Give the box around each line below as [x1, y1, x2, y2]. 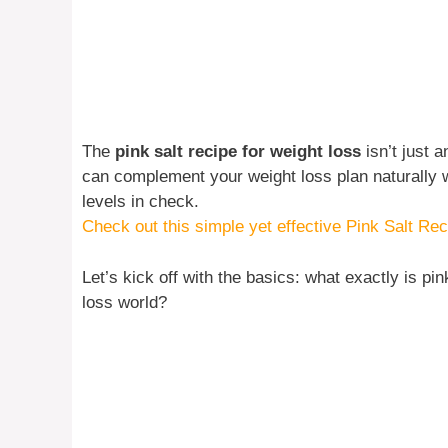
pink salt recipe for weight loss [115, 142, 361, 162]
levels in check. [82, 192, 199, 212]
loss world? [82, 292, 167, 312]
